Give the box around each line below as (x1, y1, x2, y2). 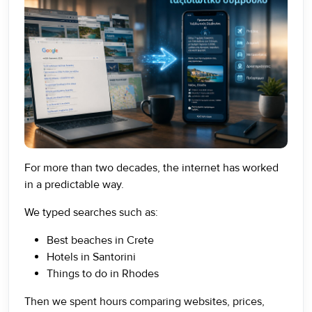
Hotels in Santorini (47, 250, 136, 264)
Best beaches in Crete (47, 233, 154, 247)
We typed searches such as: (24, 205, 158, 219)
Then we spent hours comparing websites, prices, (24, 295, 265, 309)
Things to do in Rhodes (47, 267, 159, 281)
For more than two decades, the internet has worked (24, 161, 279, 175)
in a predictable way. (24, 178, 124, 192)
